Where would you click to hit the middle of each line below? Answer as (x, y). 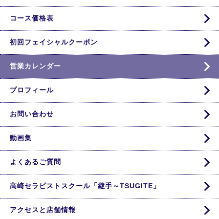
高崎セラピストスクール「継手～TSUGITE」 (85, 186)
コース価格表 (32, 18)
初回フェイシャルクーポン (54, 42)
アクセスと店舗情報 (43, 210)
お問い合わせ (32, 114)
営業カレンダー (35, 66)
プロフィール (32, 90)
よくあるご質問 (35, 162)
